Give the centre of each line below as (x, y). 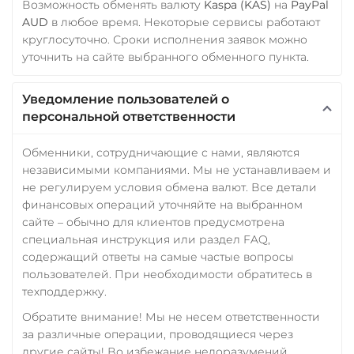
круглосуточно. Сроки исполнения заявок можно (165, 39)
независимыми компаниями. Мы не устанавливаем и (177, 169)
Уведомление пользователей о (126, 99)
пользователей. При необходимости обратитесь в (167, 274)
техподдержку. (64, 291)
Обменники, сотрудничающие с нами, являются (161, 152)
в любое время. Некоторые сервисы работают (184, 22)
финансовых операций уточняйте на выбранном (162, 204)
